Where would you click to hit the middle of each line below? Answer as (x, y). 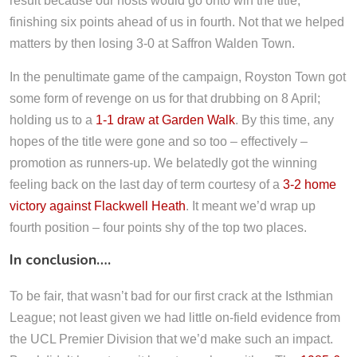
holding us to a (53, 120)
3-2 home (310, 184)
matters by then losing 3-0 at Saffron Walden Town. (152, 43)
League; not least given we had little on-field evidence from (175, 317)
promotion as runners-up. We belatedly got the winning (163, 163)
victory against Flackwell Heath (98, 206)
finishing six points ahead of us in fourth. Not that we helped (177, 22)
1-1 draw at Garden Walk (165, 120)
